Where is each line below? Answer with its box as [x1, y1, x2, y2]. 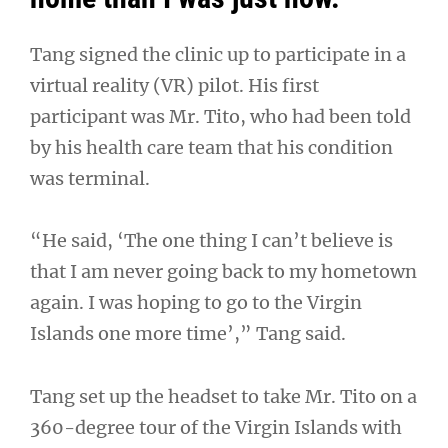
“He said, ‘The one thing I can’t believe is [30, 229, 393, 253]
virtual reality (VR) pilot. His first [30, 73, 319, 97]
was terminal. [30, 166, 150, 190]
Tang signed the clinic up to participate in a [30, 42, 406, 66]
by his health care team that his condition [30, 135, 393, 159]
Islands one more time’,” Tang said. [30, 322, 346, 346]
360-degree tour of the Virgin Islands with [30, 415, 402, 439]
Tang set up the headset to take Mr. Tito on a [30, 384, 417, 408]
